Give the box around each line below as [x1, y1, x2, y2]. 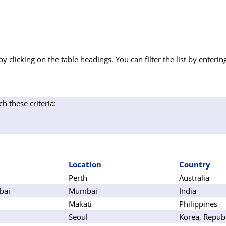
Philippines [179, 198, 217, 209]
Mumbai [69, 185, 97, 196]
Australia [179, 172, 209, 183]
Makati [69, 198, 92, 209]
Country [179, 159, 210, 169]
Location [69, 159, 101, 169]
